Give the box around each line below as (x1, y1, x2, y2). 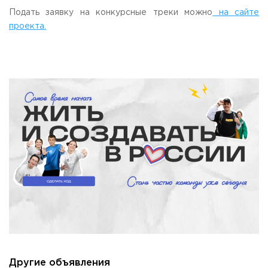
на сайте (212, 9, 260, 16)
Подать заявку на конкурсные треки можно (9, 9, 213, 16)
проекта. (9, 23, 46, 30)
